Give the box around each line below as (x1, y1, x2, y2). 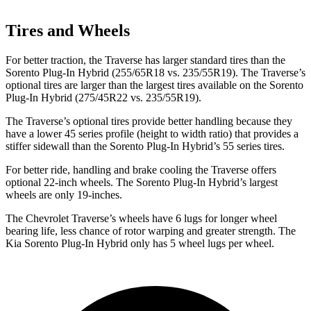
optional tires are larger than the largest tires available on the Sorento (6, 79, 303, 92)
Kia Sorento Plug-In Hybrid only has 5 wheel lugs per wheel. (6, 237, 274, 250)
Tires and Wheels (6, 22, 130, 40)
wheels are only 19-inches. (6, 189, 122, 201)
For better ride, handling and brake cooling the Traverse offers (6, 164, 276, 176)
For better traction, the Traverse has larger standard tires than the (6, 54, 285, 67)
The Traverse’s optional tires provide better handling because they (6, 115, 292, 128)
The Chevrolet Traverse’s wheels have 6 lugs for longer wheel (6, 212, 277, 225)
